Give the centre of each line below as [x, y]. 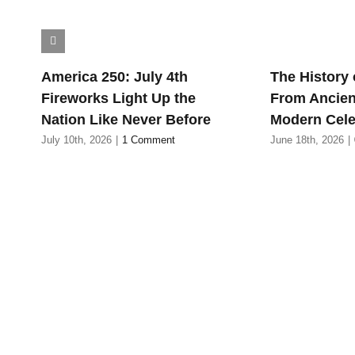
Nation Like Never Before [126, 119]
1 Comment [148, 140]
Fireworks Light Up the [118, 98]
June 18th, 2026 [307, 140]
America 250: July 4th [114, 76]
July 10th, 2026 [76, 140]
